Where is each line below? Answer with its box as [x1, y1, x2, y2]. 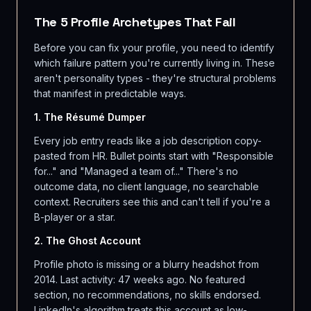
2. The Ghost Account [34, 235, 141, 246]
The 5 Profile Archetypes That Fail [34, 14, 236, 30]
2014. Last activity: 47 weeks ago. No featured [34, 274, 245, 285]
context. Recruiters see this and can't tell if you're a [34, 196, 270, 208]
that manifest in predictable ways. [34, 87, 186, 99]
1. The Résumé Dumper [34, 111, 146, 123]
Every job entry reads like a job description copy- [34, 135, 262, 146]
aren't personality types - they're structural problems [34, 72, 276, 84]
